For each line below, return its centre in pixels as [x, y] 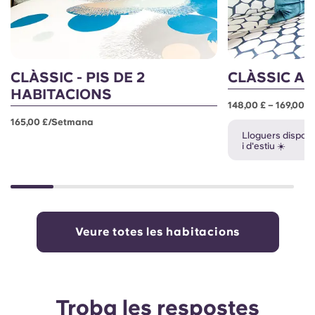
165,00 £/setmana [52, 122]
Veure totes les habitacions [157, 232]
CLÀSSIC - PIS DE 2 [78, 78]
